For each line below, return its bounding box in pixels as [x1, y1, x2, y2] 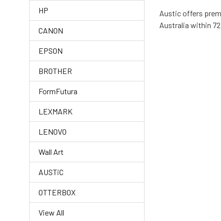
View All [38, 208, 64, 217]
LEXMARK [38, 107, 73, 116]
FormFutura [38, 86, 77, 96]
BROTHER [38, 66, 72, 75]
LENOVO [38, 127, 67, 136]
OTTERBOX [38, 187, 75, 197]
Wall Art [38, 147, 64, 156]
